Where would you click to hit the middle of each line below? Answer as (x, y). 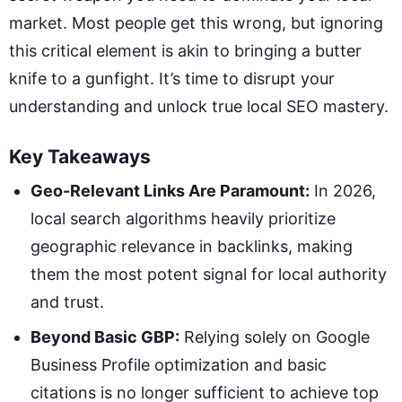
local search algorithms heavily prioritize (183, 219)
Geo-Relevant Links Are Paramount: (170, 191)
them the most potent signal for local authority (209, 275)
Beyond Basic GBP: (105, 337)
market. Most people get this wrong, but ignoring (196, 23)
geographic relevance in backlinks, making (192, 247)
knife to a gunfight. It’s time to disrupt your (172, 79)
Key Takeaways (80, 157)
